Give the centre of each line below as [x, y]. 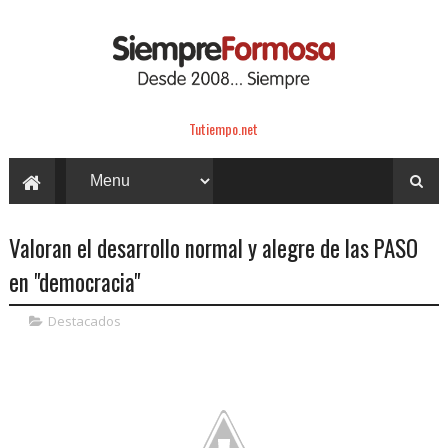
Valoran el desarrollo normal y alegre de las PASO [213, 247]
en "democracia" [74, 281]
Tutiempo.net [224, 128]
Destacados [84, 320]
